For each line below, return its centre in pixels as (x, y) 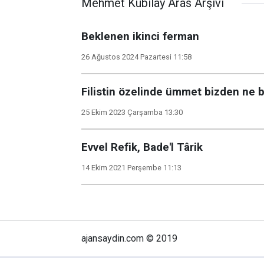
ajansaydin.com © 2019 (129, 238)
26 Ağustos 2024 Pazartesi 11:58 (136, 57)
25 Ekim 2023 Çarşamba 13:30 (132, 112)
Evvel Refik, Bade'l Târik (142, 147)
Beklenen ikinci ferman (140, 37)
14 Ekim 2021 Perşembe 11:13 (131, 168)
